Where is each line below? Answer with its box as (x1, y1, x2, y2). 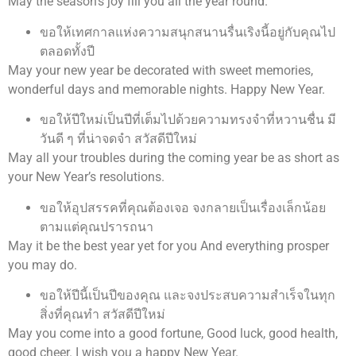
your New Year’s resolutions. (8, 169, 164, 185)
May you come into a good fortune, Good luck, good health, (8, 325, 338, 341)
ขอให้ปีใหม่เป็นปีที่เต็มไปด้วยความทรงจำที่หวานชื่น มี (40, 112, 336, 128)
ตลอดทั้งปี (40, 43, 95, 59)
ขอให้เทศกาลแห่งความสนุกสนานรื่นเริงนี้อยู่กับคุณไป (40, 24, 335, 40)
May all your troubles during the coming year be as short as (8, 150, 339, 166)
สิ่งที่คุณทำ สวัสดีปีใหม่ (40, 306, 165, 322)
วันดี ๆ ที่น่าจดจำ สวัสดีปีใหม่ (40, 131, 197, 147)
